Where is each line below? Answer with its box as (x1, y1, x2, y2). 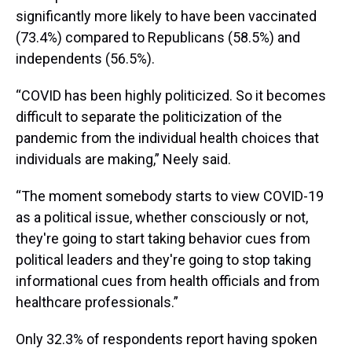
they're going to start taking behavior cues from (16, 229, 310, 247)
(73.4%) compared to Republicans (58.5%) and (16, 28, 300, 46)
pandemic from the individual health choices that (16, 129, 319, 146)
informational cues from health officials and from (16, 272, 320, 289)
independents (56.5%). (16, 49, 155, 67)
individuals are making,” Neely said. (16, 150, 231, 167)
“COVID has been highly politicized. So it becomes (16, 86, 326, 104)
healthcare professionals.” (16, 293, 178, 310)
